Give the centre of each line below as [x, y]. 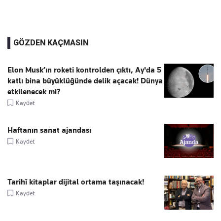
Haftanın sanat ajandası [49, 130]
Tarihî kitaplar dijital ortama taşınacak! [76, 182]
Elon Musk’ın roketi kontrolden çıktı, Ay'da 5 [84, 70]
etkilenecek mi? [34, 92]
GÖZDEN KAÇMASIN [51, 42]
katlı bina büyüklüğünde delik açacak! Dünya [85, 81]
